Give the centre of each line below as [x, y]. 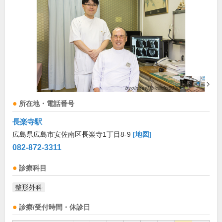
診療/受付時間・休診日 [55, 208]
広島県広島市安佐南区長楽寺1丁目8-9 [73, 135]
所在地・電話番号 [47, 104]
